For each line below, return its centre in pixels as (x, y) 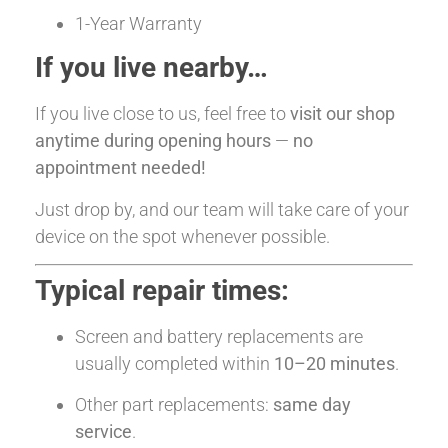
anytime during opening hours (153, 141)
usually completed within (174, 363)
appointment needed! (120, 168)
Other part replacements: (174, 405)
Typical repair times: (162, 290)
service (103, 432)
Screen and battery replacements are (219, 336)
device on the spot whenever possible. (182, 236)
